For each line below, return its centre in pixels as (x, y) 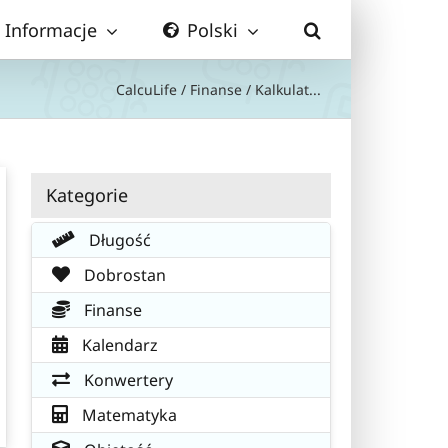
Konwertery (126, 379)
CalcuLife (146, 89)
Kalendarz (118, 344)
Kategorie (87, 194)
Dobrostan (123, 274)
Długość (118, 239)
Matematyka (127, 414)
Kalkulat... (288, 89)
